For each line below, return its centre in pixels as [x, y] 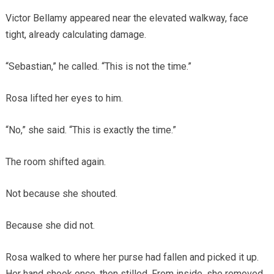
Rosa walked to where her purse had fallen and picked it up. [132, 257]
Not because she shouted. [61, 193]
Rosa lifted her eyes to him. [64, 98]
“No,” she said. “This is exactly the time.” [91, 130]
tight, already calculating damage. [76, 34]
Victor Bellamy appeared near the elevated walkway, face [127, 18]
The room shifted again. [55, 161]
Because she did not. [50, 225]
